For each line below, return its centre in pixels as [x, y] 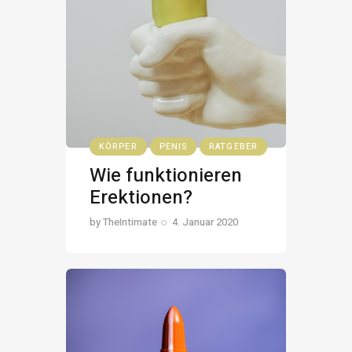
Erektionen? [141, 198]
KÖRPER [118, 146]
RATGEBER [233, 146]
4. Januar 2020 [205, 222]
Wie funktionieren [166, 176]
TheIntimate [130, 222]
